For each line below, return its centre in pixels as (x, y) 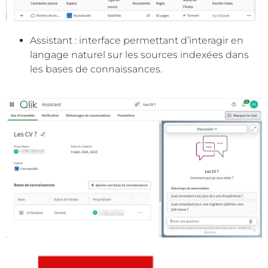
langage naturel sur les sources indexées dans (139, 54)
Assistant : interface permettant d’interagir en (137, 40)
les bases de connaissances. (96, 69)
